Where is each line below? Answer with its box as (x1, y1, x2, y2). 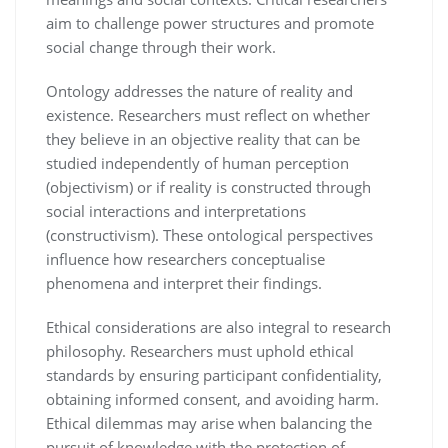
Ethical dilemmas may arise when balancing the (46, 412, 372, 433)
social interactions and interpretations (46, 200, 306, 221)
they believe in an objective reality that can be (46, 128, 360, 149)
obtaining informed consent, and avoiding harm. (46, 388, 379, 409)
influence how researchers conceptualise (46, 248, 325, 269)
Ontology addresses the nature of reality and (46, 80, 353, 101)
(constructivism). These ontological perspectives (46, 224, 373, 245)
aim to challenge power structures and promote (46, 12, 374, 33)
